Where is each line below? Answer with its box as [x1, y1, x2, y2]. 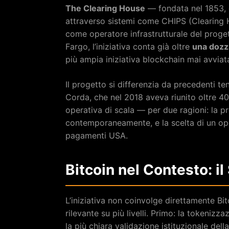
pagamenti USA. [65, 130, 128, 141]
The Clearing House [65, 3, 145, 13]
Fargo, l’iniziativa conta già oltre [65, 41, 192, 52]
